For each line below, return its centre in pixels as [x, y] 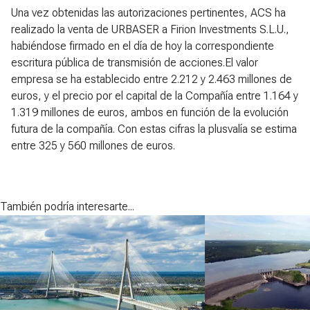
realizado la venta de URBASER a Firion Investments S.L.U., [150, 29]
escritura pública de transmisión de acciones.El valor [135, 62]
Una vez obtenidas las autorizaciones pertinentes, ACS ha [148, 12]
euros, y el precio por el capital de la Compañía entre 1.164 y [155, 95]
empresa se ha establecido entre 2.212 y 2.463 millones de [152, 79]
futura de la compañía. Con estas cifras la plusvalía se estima [154, 129]
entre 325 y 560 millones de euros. [93, 145]
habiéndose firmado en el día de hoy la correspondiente [143, 46]
